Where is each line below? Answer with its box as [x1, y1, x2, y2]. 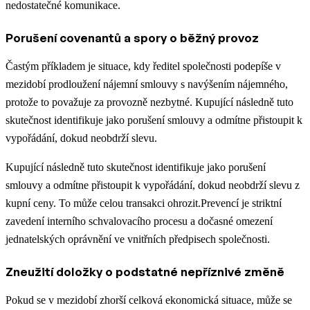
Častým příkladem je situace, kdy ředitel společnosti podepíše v [6, 60, 281, 73]
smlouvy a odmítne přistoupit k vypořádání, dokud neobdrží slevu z [6, 179, 300, 192]
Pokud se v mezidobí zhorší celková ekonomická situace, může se [6, 294, 292, 307]
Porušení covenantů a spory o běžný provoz [6, 30, 259, 46]
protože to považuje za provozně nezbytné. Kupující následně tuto [6, 96, 293, 109]
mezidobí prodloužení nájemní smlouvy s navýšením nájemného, [6, 78, 288, 91]
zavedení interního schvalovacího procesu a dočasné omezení [6, 215, 273, 228]
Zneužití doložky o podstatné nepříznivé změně [6, 264, 284, 280]
